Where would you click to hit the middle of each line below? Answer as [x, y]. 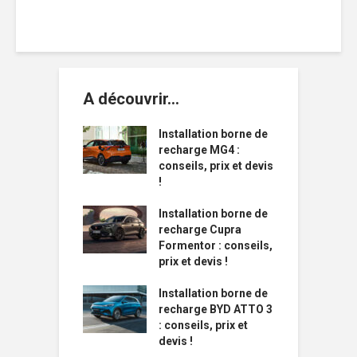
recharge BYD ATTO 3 [216, 309]
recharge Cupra [200, 229]
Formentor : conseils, [216, 245]
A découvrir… [131, 98]
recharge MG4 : [199, 149]
